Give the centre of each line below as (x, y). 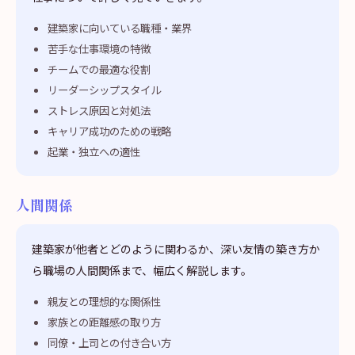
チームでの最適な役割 (99, 69)
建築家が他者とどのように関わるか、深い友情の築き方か (176, 249)
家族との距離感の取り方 (104, 322)
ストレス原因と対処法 (99, 110)
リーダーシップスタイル (104, 90)
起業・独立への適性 (94, 151)
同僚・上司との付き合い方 (109, 342)
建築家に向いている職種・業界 (120, 28)
